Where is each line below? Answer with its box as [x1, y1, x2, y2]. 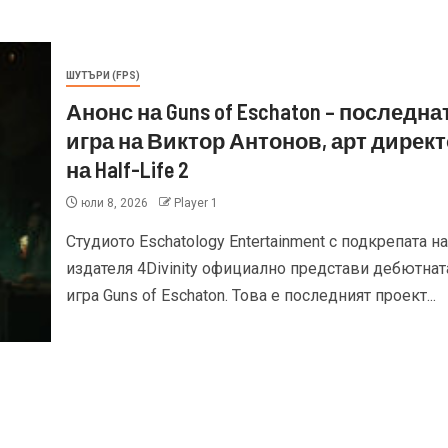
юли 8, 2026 [77, 195, 151, 210]
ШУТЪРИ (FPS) [65, 69, 140, 81]
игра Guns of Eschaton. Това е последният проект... [65, 285, 436, 305]
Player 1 [173, 195, 218, 210]
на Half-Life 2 [65, 155, 189, 182]
